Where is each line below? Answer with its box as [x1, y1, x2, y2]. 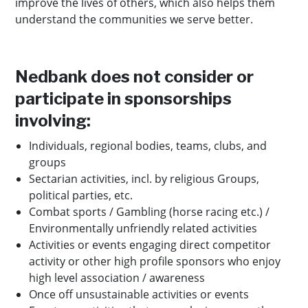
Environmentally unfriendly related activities [29, 221, 257, 236]
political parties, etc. [29, 188, 133, 203]
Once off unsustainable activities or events [29, 287, 249, 302]
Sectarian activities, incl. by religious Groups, [29, 171, 259, 186]
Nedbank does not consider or [15, 67, 254, 87]
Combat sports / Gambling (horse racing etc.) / [29, 204, 269, 219]
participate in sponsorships [15, 89, 232, 109]
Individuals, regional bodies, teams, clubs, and [29, 138, 267, 153]
